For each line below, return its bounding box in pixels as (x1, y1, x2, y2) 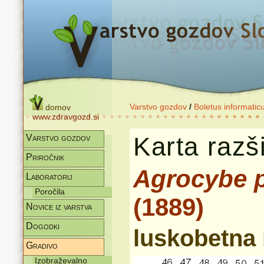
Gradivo (26, 240, 58, 250)
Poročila (35, 187, 65, 196)
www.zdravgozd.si (32, 112, 99, 121)
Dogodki (26, 221, 60, 231)
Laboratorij (26, 171, 72, 181)
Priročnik (26, 152, 64, 162)
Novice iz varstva (26, 202, 92, 212)
